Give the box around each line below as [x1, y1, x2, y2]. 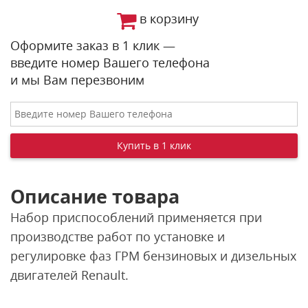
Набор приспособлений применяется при [10, 209, 262, 225]
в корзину [139, 10, 199, 27]
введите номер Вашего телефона [10, 54, 210, 71]
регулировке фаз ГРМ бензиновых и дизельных [10, 247, 296, 264]
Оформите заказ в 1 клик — [10, 37, 175, 54]
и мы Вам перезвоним [10, 71, 144, 88]
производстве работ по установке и [10, 228, 225, 245]
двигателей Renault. [10, 267, 129, 283]
